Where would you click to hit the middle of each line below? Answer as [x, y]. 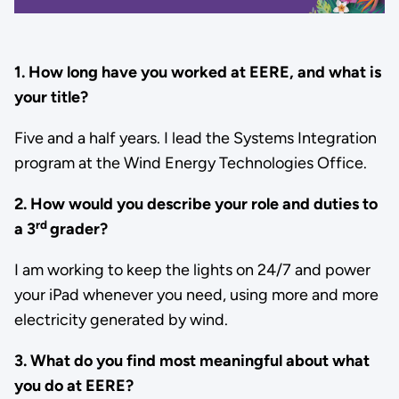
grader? [78, 229]
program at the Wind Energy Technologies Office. [190, 163]
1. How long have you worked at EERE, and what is [197, 73]
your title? [51, 98]
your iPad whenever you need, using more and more [196, 295]
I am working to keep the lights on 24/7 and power [192, 270]
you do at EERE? [73, 386]
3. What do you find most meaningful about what [191, 361]
